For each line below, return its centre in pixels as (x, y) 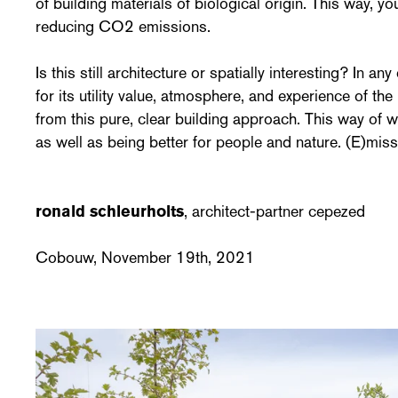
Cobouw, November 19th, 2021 (145, 257)
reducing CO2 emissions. (123, 26)
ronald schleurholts (110, 211)
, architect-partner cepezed (275, 211)
